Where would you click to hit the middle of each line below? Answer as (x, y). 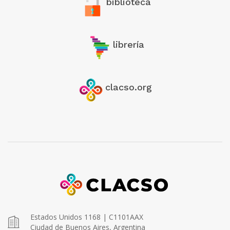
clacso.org (129, 87)
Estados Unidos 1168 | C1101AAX (87, 217)
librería (129, 44)
